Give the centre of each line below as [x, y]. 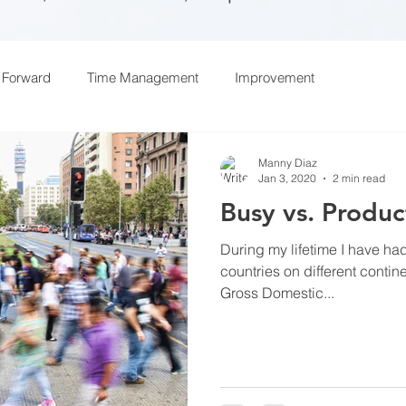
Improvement [275, 77]
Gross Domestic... [277, 293]
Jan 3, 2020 [287, 178]
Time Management [143, 77]
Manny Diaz [288, 163]
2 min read [359, 178]
